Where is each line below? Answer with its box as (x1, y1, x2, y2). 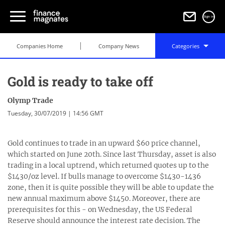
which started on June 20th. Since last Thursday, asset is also (8, 150, 216, 159)
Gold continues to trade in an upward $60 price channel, (8, 139, 200, 148)
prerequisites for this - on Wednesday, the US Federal (8, 205, 192, 214)
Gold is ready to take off (8, 73, 153, 90)
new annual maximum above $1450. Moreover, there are (8, 194, 200, 203)
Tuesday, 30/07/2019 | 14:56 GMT (8, 109, 103, 118)
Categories (172, 42, 201, 50)
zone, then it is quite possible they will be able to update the (8, 183, 214, 192)
